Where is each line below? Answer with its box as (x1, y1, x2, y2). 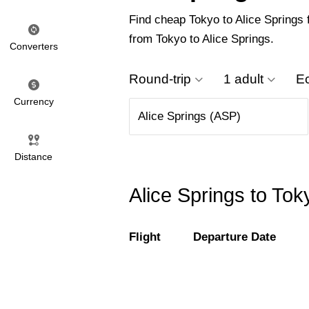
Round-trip (129, 72, 191, 87)
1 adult (223, 72, 263, 87)
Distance (14, 151, 52, 162)
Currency (13, 96, 54, 107)
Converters (9, 41, 58, 52)
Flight (129, 230, 161, 244)
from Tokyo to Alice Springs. (129, 32, 274, 46)
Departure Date (193, 230, 276, 244)
